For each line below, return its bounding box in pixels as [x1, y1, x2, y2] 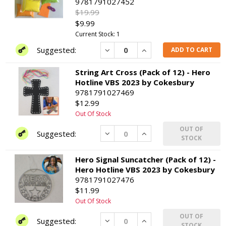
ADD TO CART [171, 45, 212, 54]
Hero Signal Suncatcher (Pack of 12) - [75, 154, 216, 164]
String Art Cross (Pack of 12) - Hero [75, 67, 211, 77]
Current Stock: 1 [75, 29, 121, 38]
